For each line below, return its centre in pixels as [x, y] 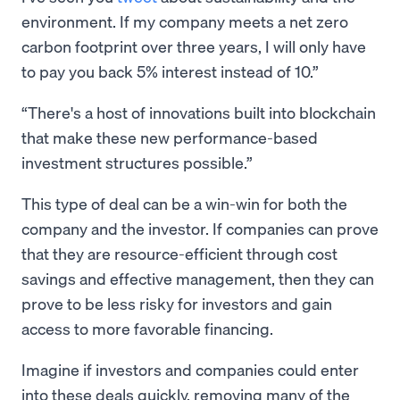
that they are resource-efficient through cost [179, 254]
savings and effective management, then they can [198, 279]
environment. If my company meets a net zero [185, 21]
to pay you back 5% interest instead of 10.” [170, 71]
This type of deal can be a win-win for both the [184, 204]
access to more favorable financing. [147, 329]
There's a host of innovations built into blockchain [202, 112]
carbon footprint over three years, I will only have [194, 46]
